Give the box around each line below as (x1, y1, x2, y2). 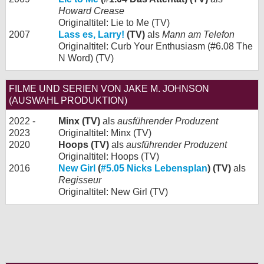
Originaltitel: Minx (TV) (58, 128, 151, 138)
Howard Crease (58, 6, 124, 16)
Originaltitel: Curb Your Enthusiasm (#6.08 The (58, 41, 253, 52)
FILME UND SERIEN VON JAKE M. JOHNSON (9, 84, 209, 94)
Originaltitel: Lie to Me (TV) (58, 18, 170, 28)
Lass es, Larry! (58, 29, 124, 40)
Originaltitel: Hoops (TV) (58, 151, 159, 162)
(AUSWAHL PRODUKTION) (9, 95, 127, 106)
